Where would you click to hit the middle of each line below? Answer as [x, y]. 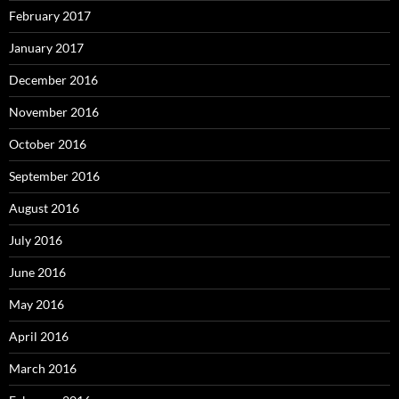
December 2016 [53, 80]
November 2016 [54, 112]
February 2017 [50, 16]
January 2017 [46, 48]
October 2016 [48, 144]
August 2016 [44, 208]
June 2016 [37, 272]
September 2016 [54, 176]
